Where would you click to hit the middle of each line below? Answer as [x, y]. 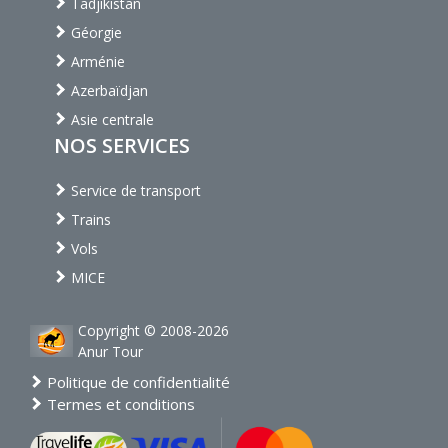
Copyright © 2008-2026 [153, 331]
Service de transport [134, 191]
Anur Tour [110, 352]
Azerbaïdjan [107, 91]
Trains [89, 220]
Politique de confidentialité [136, 382]
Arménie [96, 62]
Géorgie [94, 33]
